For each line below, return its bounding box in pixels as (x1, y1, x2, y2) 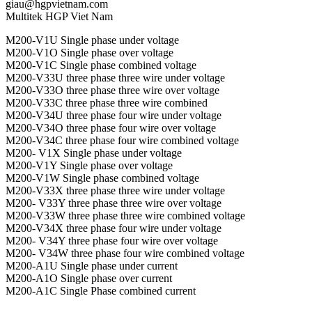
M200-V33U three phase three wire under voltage (6, 71, 225, 84)
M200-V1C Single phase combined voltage (6, 58, 196, 71)
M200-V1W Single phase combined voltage (6, 171, 199, 184)
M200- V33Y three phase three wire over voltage (6, 196, 221, 209)
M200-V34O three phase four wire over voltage (6, 121, 216, 134)
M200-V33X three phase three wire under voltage (6, 184, 225, 196)
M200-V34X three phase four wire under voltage (6, 221, 221, 234)
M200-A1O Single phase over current (6, 272, 172, 284)
